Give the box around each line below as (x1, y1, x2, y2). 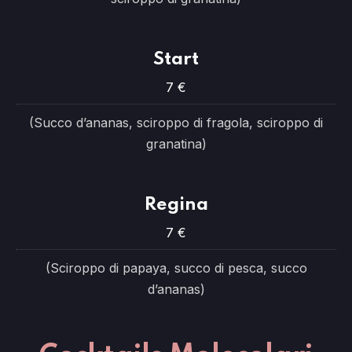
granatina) (145, 136, 207, 152)
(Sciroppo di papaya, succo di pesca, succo (45, 260, 307, 276)
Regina (144, 196, 208, 214)
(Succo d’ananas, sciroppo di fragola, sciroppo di (29, 115, 323, 130)
